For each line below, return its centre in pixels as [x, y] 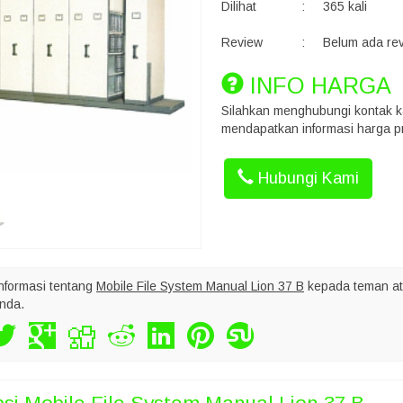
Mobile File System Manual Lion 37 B [200, 286]
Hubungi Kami [306, 178]
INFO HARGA [317, 85]
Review [242, 42]
